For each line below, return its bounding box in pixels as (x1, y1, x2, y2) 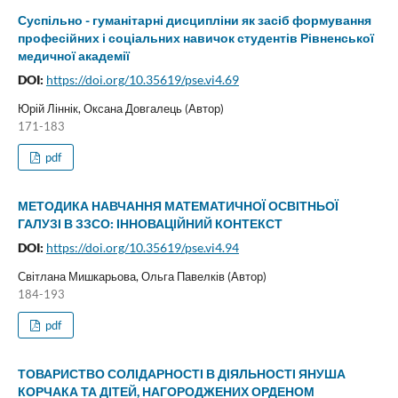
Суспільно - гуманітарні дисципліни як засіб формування (17, 12, 371, 28)
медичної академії (17, 47, 130, 63)
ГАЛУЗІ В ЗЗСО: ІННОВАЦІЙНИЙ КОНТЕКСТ (17, 215, 283, 231)
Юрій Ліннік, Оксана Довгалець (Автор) (17, 100, 224, 115)
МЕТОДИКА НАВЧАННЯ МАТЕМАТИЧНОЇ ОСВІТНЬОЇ (17, 197, 338, 213)
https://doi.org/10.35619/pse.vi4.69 (45, 71, 239, 87)
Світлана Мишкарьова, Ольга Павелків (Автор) (17, 268, 267, 283)
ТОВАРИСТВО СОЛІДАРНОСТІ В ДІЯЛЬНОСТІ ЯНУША (17, 365, 346, 381)
